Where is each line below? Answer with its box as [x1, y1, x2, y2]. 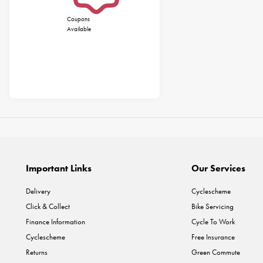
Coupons [67, 15, 90, 23]
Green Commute [191, 247, 240, 257]
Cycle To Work [191, 217, 235, 227]
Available [67, 25, 92, 33]
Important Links [26, 162, 92, 174]
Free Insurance [191, 232, 235, 242]
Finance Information [26, 217, 85, 227]
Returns [26, 247, 48, 257]
